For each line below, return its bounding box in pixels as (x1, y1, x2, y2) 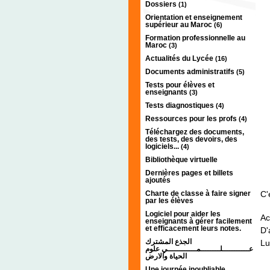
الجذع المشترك (145, 237, 192, 246)
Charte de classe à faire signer (145, 189, 251, 198)
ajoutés (145, 175, 171, 184)
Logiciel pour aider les (145, 209, 221, 218)
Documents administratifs (145, 67, 236, 76)
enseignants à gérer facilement (145, 216, 252, 225)
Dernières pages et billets (145, 168, 233, 177)
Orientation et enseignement (145, 13, 242, 22)
